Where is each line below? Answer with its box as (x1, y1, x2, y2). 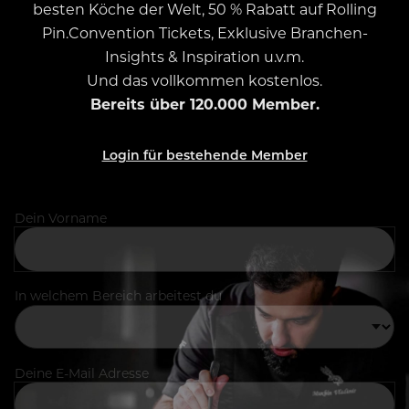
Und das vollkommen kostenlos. (87, 70, 322, 90)
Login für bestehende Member (101, 146, 308, 164)
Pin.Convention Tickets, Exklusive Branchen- (41, 23, 368, 43)
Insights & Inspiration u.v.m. (105, 47, 304, 67)
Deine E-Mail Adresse (15, 364, 149, 383)
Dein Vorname (15, 209, 107, 227)
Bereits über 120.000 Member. (89, 94, 320, 114)
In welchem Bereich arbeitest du (15, 287, 222, 305)
